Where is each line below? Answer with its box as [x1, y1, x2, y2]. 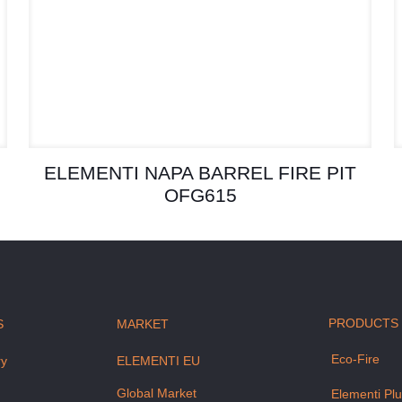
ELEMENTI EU [117, 353, 200, 368]
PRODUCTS [328, 315, 398, 330]
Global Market [117, 385, 197, 400]
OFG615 [163, 184, 237, 205]
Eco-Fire [331, 351, 380, 366]
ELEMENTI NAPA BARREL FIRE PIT [44, 162, 357, 183]
